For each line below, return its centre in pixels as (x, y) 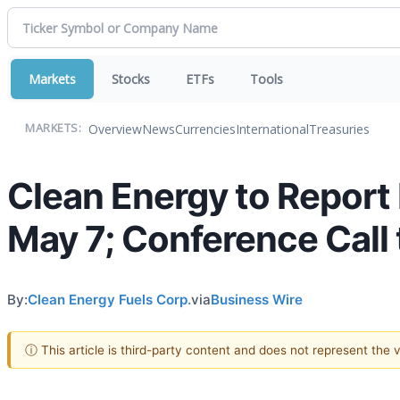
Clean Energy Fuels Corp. (109, 299)
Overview (115, 129)
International (272, 129)
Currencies (205, 129)
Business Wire (257, 299)
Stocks (131, 79)
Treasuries (339, 129)
